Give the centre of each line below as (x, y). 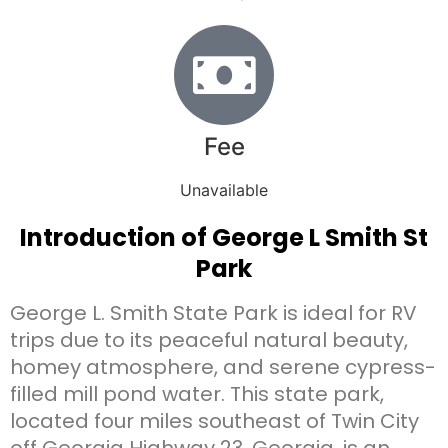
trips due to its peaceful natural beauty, (209, 339)
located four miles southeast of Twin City (214, 420)
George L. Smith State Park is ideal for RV (213, 312)
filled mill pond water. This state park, (197, 393)
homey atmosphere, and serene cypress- (223, 366)
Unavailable (224, 189)
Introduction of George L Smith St (224, 237)
